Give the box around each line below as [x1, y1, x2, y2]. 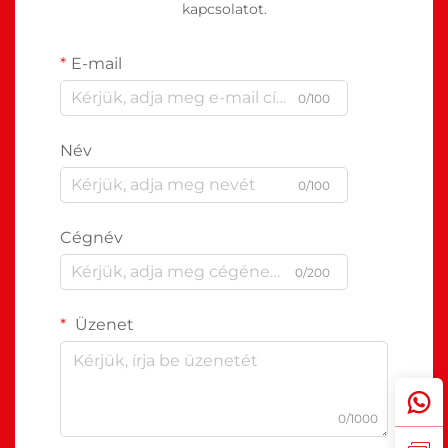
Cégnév [60, 227, 123, 247]
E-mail [71, 53, 122, 73]
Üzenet [71, 314, 134, 334]
